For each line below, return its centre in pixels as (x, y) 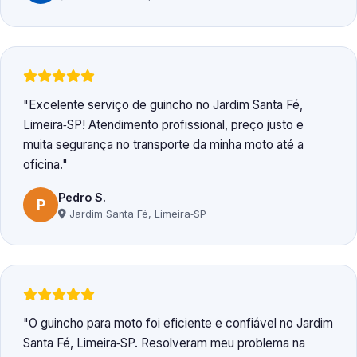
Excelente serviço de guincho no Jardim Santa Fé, (166, 105)
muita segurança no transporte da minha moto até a (163, 145)
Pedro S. (82, 197)
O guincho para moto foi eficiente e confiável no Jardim (181, 324)
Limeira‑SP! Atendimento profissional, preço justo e (163, 125)
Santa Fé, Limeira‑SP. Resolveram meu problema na (164, 343)
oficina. (43, 165)
